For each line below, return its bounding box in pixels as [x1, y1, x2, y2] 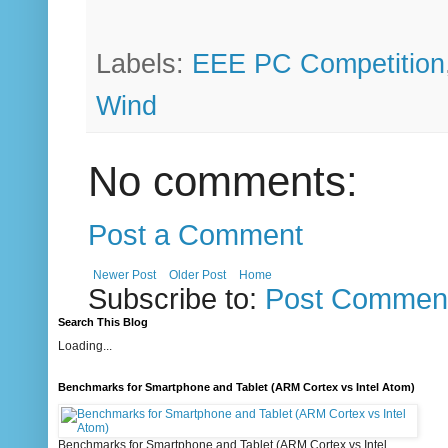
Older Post [169, 268, 226, 283]
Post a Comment [88, 217, 303, 251]
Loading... [58, 339, 112, 354]
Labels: [96, 48, 192, 79]
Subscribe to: [88, 282, 265, 316]
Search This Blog [58, 316, 148, 329]
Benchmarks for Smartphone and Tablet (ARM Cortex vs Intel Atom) [58, 381, 415, 394]
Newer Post [93, 268, 156, 283]
